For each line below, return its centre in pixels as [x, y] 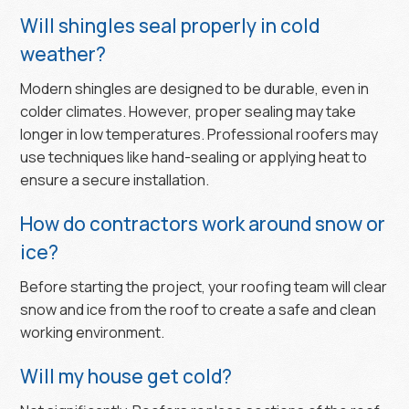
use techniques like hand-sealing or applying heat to [194, 157]
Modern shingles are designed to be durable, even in [195, 88]
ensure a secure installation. [115, 179]
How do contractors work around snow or [203, 223]
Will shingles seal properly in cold [170, 25]
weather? [63, 53]
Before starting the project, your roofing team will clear [204, 286]
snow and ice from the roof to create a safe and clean [199, 309]
